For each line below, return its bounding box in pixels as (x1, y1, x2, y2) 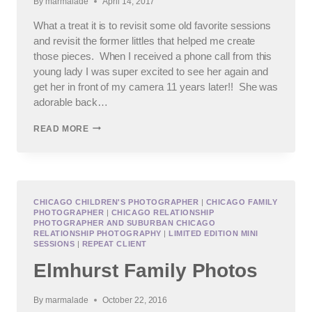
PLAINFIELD (88, 120, 141, 131)
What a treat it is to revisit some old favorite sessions (33, 19, 272, 31)
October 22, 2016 (102, 295, 168, 306)
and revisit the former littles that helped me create (33, 34, 256, 47)
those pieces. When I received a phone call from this (33, 49, 272, 62)
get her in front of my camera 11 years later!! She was (33, 80, 279, 93)
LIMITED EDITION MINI (169, 228, 258, 237)
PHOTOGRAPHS (88, 171, 159, 181)
